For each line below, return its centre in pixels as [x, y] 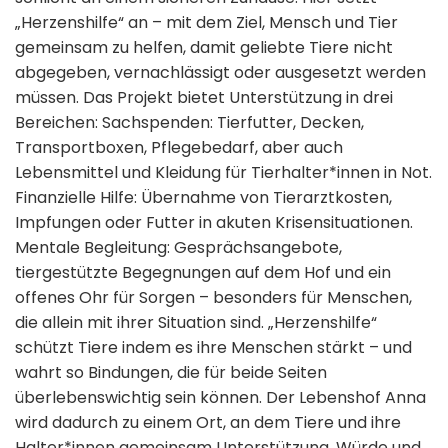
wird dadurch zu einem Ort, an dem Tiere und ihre [208, 422]
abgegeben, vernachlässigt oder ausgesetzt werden [220, 72]
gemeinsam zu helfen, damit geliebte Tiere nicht [204, 47]
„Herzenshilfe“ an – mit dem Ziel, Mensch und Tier [206, 22]
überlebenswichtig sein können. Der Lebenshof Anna [220, 397]
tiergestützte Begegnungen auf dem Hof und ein [203, 272]
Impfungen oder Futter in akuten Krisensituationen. [214, 222]
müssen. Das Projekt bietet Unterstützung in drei [204, 97]
